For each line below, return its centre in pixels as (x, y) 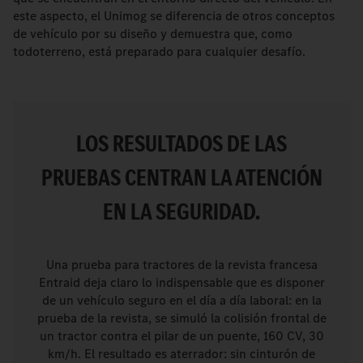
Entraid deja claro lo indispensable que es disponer (181, 282)
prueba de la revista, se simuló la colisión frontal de (181, 318)
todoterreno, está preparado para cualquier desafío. (159, 51)
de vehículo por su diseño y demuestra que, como (153, 34)
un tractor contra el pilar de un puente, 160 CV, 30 (181, 335)
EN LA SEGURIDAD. (181, 212)
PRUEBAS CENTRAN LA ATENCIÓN (181, 178)
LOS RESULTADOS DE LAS (181, 144)
